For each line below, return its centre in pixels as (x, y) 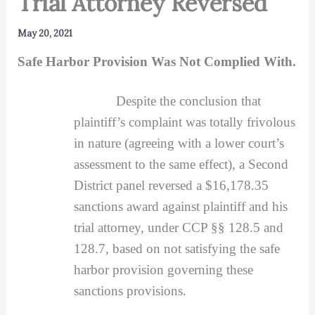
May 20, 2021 (45, 33)
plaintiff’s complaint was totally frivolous (184, 122)
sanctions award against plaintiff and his (180, 206)
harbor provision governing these (163, 269)
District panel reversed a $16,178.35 (171, 185)
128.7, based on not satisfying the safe (176, 248)
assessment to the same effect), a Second (181, 164)
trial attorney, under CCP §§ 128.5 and (178, 227)
